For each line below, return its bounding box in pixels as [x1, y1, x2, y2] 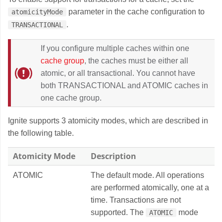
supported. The [91, 208, 146, 217]
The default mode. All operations [91, 171, 204, 179]
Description [91, 151, 136, 162]
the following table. [8, 129, 74, 137]
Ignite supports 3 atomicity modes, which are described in [8, 116, 208, 125]
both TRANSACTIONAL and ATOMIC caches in [41, 81, 208, 90]
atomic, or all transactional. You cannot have [41, 69, 195, 77]
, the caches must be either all [84, 56, 188, 65]
